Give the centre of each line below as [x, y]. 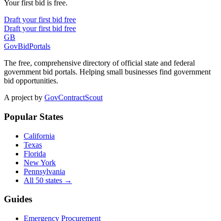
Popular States [34, 116]
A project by [23, 98]
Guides [18, 199]
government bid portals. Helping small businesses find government [107, 72]
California [39, 136]
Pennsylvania [44, 171]
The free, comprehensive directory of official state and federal [99, 63]
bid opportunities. [31, 81]
